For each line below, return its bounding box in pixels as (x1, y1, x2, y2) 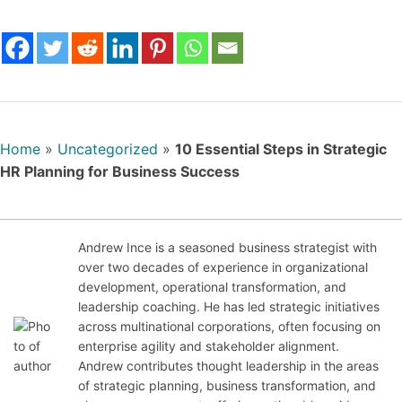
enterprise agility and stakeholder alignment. (78, 338, 340, 354)
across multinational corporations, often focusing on (78, 319, 381, 335)
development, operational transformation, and (78, 279, 347, 295)
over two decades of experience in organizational (78, 259, 369, 275)
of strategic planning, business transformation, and (78, 378, 377, 394)
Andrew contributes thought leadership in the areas (78, 358, 380, 374)
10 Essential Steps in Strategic (175, 140, 387, 159)
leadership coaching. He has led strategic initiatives (78, 299, 380, 315)
